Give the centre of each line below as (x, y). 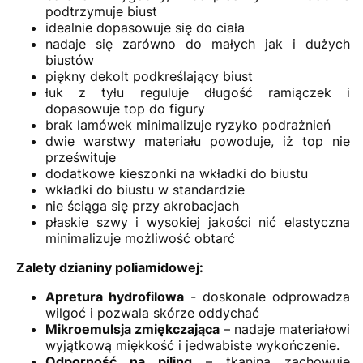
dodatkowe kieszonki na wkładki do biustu (177, 173)
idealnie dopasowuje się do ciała (145, 27)
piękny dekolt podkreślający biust (149, 76)
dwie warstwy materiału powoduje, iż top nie (198, 141)
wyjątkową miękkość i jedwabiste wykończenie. (192, 345)
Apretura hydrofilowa (118, 296)
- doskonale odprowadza (270, 296)
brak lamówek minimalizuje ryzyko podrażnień (188, 124)
